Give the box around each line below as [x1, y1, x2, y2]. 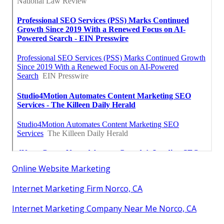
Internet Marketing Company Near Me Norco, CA [12, 202, 196, 214]
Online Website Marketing [12, 162, 110, 174]
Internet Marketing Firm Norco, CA [12, 182, 142, 194]
